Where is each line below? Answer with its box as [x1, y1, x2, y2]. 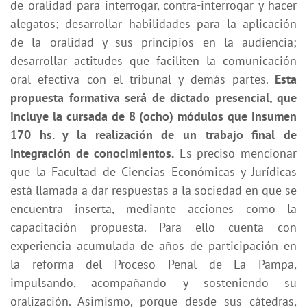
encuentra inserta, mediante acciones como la [10, 200, 297, 217]
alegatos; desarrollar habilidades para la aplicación [10, 15, 297, 32]
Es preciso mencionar [174, 145, 297, 161]
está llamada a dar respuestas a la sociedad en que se [10, 182, 297, 198]
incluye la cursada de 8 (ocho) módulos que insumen [10, 108, 297, 124]
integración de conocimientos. [10, 145, 175, 161]
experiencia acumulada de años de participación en [10, 237, 297, 254]
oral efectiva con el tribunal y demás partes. [10, 71, 275, 87]
